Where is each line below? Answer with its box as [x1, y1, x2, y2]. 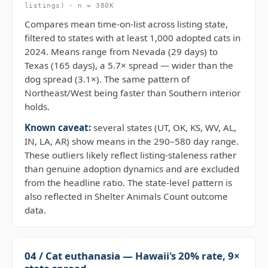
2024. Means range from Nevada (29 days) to [25, 45, 218, 57]
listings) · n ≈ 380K [25, 2, 114, 10]
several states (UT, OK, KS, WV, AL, [91, 121, 236, 133]
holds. [25, 100, 50, 112]
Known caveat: [25, 121, 91, 133]
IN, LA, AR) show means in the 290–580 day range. [25, 135, 239, 147]
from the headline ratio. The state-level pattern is [25, 176, 232, 188]
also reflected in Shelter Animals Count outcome [25, 190, 228, 202]
